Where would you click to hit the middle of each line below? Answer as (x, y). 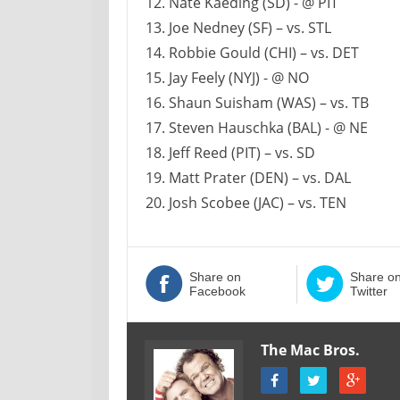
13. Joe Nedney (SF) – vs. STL (238, 28)
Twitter (368, 291)
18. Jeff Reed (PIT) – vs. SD (230, 153)
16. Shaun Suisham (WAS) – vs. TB (257, 103)
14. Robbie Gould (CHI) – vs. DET (252, 53)
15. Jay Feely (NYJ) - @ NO (227, 78)
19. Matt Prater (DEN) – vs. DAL (248, 178)
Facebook (217, 291)
